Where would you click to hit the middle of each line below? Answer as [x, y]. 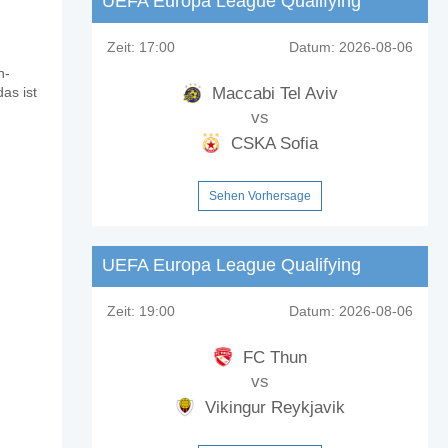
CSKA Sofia [272, 143]
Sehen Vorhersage [259, 195]
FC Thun [272, 357]
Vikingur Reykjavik [272, 407]
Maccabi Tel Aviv [272, 93]
